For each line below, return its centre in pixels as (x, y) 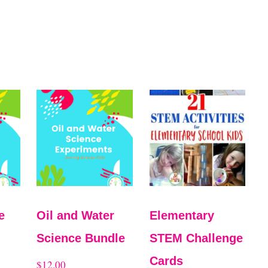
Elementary (182, 215)
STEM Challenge (196, 238)
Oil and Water (76, 215)
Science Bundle (81, 238)
